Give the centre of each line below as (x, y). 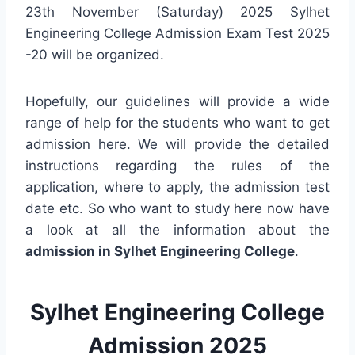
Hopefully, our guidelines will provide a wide (177, 101)
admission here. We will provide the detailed (177, 144)
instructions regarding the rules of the (177, 165)
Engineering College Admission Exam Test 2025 (177, 33)
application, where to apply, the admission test (177, 187)
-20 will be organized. (95, 54)
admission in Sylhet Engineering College (160, 251)
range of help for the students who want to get (177, 122)
